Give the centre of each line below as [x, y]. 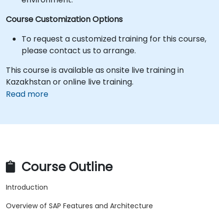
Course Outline [65, 167]
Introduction [27, 187]
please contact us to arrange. [79, 51]
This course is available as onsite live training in [95, 70]
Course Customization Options [64, 19]
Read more [27, 94]
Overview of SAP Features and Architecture [79, 206]
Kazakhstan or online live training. [70, 82]
